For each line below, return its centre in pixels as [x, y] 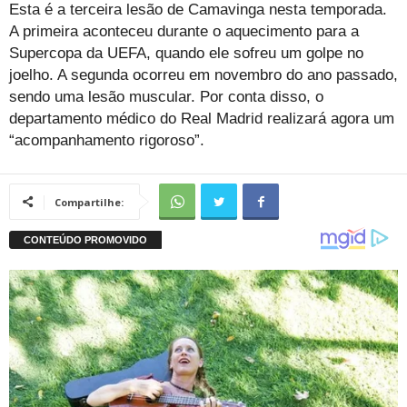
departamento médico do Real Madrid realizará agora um [202, 119]
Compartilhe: [89, 203]
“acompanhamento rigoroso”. [107, 141]
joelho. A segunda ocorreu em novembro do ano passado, [203, 75]
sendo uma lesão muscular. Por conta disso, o [166, 97]
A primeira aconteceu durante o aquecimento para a [184, 32]
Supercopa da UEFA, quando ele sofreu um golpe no [186, 54]
